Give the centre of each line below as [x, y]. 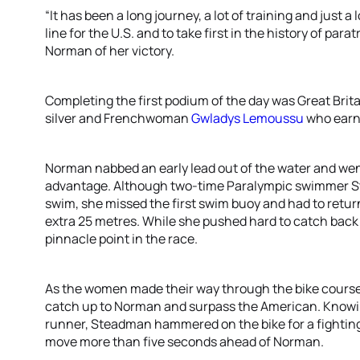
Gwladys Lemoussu [247, 118]
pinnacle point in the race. [121, 239]
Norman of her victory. [110, 51]
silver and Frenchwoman [118, 118]
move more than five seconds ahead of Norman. [184, 342]
